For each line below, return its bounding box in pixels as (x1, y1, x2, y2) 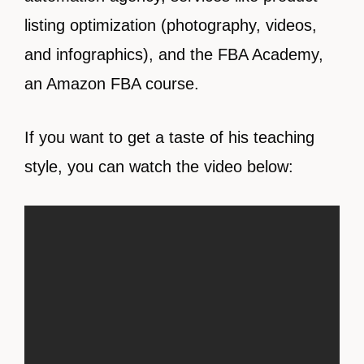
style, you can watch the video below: (24, 158, 293, 175)
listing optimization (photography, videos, (24, 16, 317, 34)
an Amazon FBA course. (24, 75, 199, 93)
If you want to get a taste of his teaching (24, 128, 314, 146)
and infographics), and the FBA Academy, (24, 45, 323, 63)
